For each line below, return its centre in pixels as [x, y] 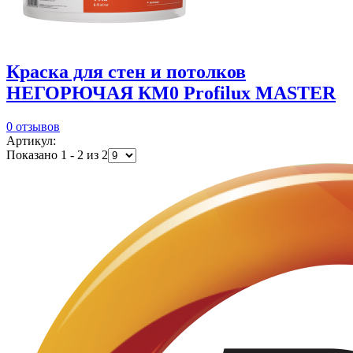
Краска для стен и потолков [126, 72]
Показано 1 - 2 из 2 [57, 155]
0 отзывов [33, 127]
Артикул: [31, 141]
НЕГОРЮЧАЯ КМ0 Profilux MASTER [171, 93]
